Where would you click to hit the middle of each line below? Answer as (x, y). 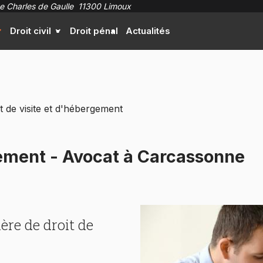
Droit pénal (94, 31)
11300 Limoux (103, 6)
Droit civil (31, 31)
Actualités (148, 31)
